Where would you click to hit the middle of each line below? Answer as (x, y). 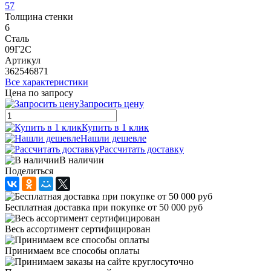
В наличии (82, 160)
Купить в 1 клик (115, 128)
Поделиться (29, 171)
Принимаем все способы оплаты (72, 251)
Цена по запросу (39, 93)
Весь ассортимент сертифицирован (78, 229)
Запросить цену (112, 104)
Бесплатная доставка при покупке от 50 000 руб (104, 207)
